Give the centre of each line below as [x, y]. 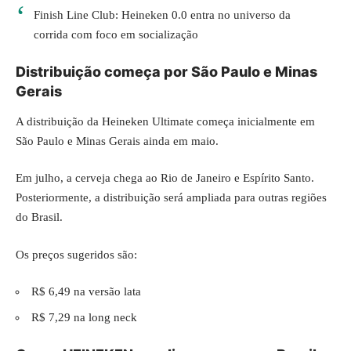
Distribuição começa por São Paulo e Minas [166, 72]
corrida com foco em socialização [116, 34]
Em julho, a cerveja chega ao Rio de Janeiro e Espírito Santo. [165, 178]
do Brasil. [39, 217]
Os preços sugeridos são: [76, 254]
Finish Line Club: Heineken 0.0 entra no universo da [162, 14]
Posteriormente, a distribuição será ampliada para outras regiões [171, 198]
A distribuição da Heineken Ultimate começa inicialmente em [165, 121]
